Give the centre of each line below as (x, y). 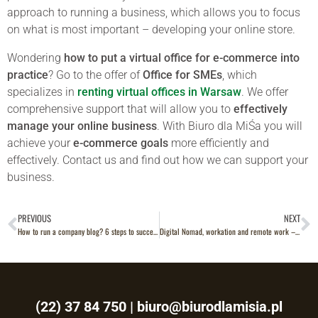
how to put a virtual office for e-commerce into (182, 57)
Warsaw (221, 92)
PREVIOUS (34, 218)
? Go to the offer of (95, 75)
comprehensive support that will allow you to (120, 109)
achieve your (40, 143)
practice (28, 75)
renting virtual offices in (137, 92)
